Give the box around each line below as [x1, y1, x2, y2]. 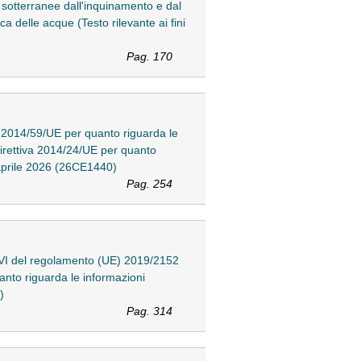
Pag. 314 [126, 305, 172, 317]
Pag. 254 [126, 176, 172, 190]
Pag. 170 [126, 49, 172, 63]
